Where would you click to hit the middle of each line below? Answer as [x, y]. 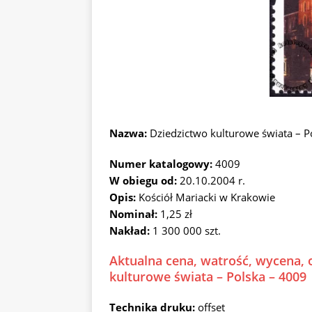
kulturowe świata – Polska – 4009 [208, 276]
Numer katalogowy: [162, 164]
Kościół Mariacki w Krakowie [205, 197]
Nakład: [131, 231]
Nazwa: [128, 133]
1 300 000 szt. [187, 231]
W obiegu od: [145, 180]
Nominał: [133, 214]
